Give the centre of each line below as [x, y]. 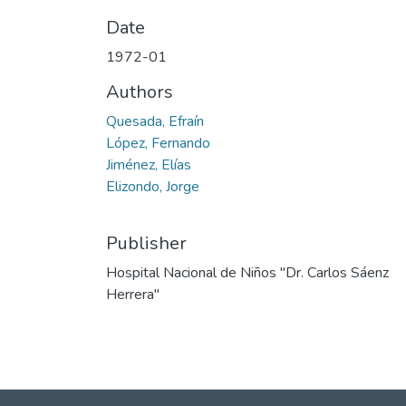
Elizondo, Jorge [153, 187]
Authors [140, 92]
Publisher [146, 244]
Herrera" [133, 295]
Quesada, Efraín [155, 122]
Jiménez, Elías [149, 165]
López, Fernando [158, 144]
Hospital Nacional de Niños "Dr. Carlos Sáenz [247, 273]
